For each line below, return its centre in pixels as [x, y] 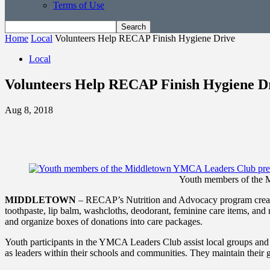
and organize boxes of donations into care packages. [104, 221]
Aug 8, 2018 [29, 110]
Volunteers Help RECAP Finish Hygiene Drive [145, 38]
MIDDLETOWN [40, 199]
